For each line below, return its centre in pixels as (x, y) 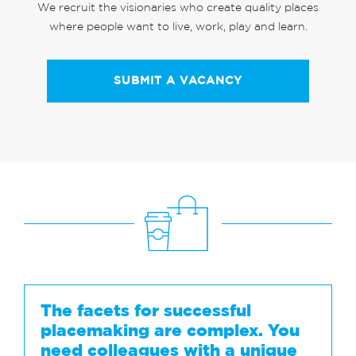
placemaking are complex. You (170, 331)
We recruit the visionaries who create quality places (178, 8)
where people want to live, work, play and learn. (178, 27)
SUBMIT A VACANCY (178, 81)
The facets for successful (146, 311)
